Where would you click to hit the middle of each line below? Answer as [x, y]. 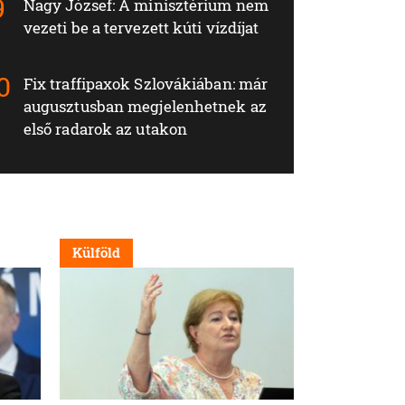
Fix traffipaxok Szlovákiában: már [146, 84]
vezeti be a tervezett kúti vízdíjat [141, 28]
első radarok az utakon [105, 129]
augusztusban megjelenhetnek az [145, 107]
